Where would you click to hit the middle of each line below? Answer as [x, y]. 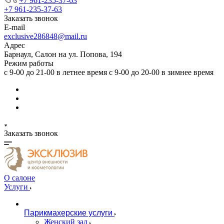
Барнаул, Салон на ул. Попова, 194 [63, 54]
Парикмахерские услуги [68, 213]
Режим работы [29, 63]
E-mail [14, 27]
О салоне [19, 178]
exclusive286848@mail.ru [45, 36]
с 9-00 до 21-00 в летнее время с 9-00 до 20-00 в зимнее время [109, 72]
